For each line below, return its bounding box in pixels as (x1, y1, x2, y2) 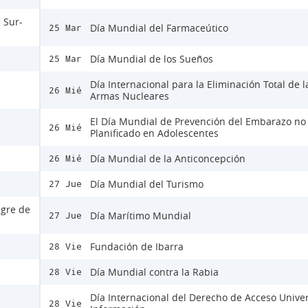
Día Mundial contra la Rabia (90, 265, 219, 279)
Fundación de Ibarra (90, 240, 184, 254)
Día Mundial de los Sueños (90, 52, 213, 66)
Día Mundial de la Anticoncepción (90, 152, 245, 166)
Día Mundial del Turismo (90, 177, 203, 191)
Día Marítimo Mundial (90, 208, 191, 222)
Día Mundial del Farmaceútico (90, 21, 228, 34)
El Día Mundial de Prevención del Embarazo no (90, 115, 306, 129)
